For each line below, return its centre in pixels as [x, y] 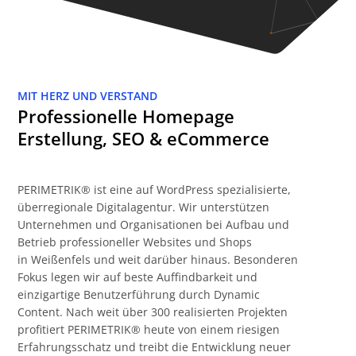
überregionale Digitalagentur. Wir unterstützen [144, 207]
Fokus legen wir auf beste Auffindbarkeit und [138, 277]
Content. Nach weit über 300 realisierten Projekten [153, 312]
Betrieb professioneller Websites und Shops [135, 242]
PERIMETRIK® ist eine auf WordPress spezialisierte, [155, 190]
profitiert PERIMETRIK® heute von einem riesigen [149, 329]
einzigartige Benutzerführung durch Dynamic [139, 294]
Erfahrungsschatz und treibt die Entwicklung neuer [155, 347]
